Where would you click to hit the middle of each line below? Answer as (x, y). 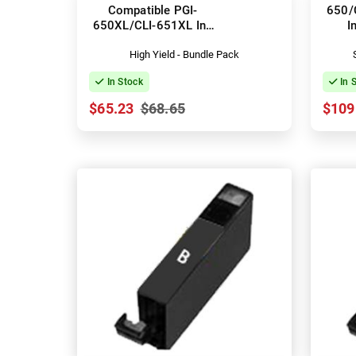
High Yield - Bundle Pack (184, 54)
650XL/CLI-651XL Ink (153, 25)
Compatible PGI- (153, 10)
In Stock (124, 81)
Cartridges (153, 40)
